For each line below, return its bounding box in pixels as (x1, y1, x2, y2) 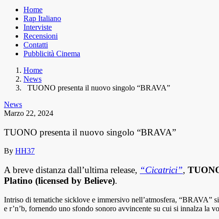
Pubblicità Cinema (23, 49, 80, 58)
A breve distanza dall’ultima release (4, 165, 135, 175)
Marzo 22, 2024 (4, 109, 53, 118)
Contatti (23, 41, 48, 49)
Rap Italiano (23, 14, 61, 23)
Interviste (23, 23, 52, 32)
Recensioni (23, 32, 58, 41)
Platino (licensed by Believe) (4, 175, 115, 186)
